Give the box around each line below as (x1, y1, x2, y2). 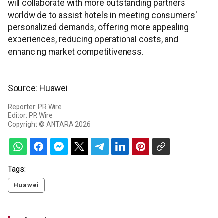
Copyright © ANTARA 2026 (8, 120, 91, 128)
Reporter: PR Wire (8, 103, 62, 111)
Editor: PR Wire (8, 111, 53, 120)
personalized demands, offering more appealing (8, 22, 189, 33)
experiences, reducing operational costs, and (8, 35, 178, 45)
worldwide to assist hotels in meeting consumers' (8, 10, 197, 20)
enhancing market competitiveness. (8, 47, 144, 57)
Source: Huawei (8, 83, 68, 93)
